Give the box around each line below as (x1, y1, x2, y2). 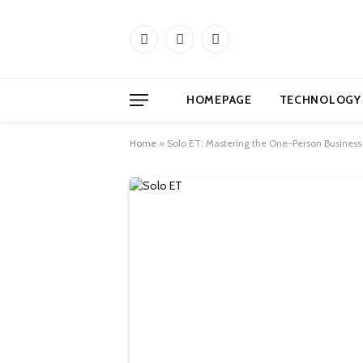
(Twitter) (178, 55, 220, 70)
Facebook (143, 38, 191, 53)
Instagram (214, 38, 263, 53)
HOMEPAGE (186, 92, 252, 107)
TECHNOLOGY (279, 92, 361, 107)
